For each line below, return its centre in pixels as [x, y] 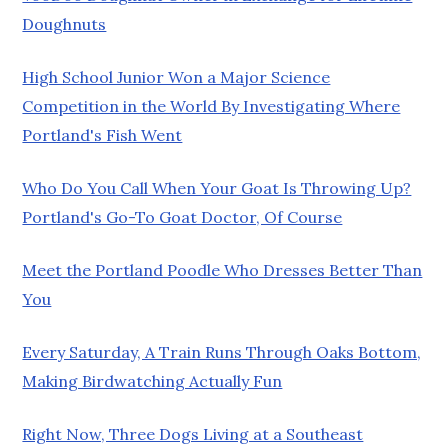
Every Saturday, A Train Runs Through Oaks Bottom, [222, 351]
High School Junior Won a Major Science [176, 76]
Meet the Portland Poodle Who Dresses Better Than [222, 269]
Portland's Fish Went [102, 134]
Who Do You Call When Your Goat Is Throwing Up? [217, 187]
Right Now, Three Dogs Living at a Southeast [193, 433]
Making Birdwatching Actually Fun [152, 380]
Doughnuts [64, 23]
